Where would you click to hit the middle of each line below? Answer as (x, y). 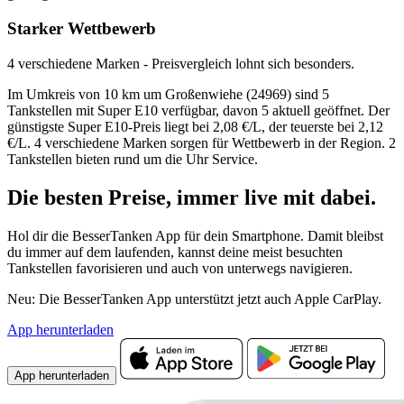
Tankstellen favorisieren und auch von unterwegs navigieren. (180, 268)
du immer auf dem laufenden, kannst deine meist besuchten (175, 252)
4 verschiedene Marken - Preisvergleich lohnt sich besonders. (181, 63)
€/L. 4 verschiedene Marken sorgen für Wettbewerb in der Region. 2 (202, 142)
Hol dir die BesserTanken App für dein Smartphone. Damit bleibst (195, 235)
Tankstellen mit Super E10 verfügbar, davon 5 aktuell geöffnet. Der (198, 110)
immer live (230, 197)
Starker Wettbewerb (82, 29)
